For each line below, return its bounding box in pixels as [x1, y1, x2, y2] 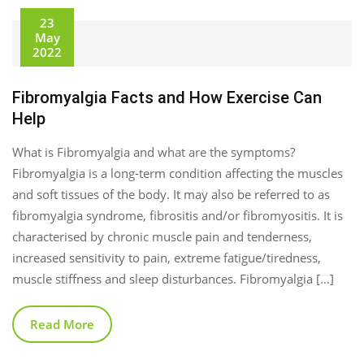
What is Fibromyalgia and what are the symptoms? [12, 143, 295, 160]
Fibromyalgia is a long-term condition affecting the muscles [12, 164, 343, 181]
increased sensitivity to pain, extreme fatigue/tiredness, [12, 249, 321, 266]
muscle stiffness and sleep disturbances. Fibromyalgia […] [12, 270, 334, 287]
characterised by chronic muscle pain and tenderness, [12, 227, 312, 245]
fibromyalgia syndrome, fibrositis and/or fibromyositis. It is [12, 206, 343, 223]
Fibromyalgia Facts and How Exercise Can [12, 87, 322, 107]
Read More [30, 315, 94, 332]
